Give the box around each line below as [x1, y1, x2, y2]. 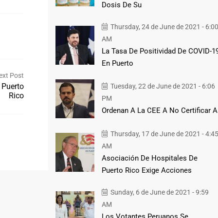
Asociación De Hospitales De [101, 153, 198, 163]
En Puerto [101, 58, 133, 68]
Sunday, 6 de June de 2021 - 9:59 [109, 188, 209, 196]
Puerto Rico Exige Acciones [101, 165, 192, 175]
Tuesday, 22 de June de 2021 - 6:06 [109, 82, 215, 91]
